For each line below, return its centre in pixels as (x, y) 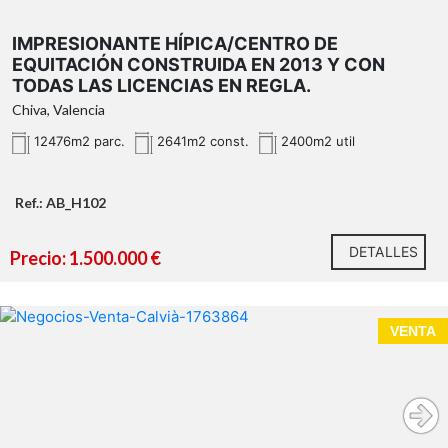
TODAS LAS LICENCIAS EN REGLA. (161, 86)
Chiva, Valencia (58, 110)
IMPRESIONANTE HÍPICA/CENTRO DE (175, 44)
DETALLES (383, 252)
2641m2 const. (201, 141)
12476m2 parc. (77, 141)
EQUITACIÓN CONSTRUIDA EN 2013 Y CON (198, 65)
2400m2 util (316, 141)
